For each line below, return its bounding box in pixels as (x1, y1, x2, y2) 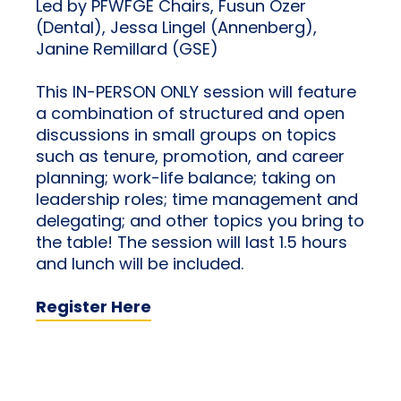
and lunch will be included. (36, 256, 243, 274)
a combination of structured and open (36, 106, 345, 124)
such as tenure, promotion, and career (36, 149, 345, 166)
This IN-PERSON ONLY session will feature (36, 84, 356, 102)
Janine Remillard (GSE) (36, 41, 218, 59)
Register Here (36, 299, 151, 317)
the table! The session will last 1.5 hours (36, 235, 347, 252)
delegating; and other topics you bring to (36, 213, 364, 231)
